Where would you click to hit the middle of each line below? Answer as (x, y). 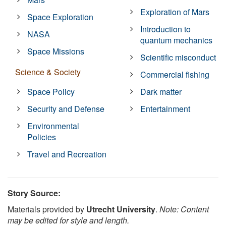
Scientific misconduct (178, 58)
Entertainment (165, 109)
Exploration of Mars (175, 12)
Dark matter (161, 92)
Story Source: (34, 193)
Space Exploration (61, 17)
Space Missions (56, 51)
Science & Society (48, 72)
